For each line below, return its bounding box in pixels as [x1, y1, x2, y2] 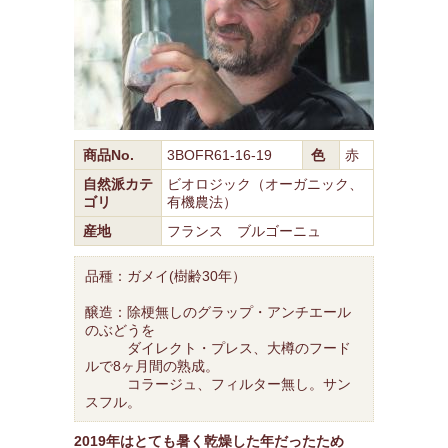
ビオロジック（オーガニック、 [167, 176, 363, 192]
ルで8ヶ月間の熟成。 [85, 358, 219, 374]
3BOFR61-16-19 [167, 147, 272, 163]
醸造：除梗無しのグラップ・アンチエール [85, 304, 351, 320]
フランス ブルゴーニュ [167, 223, 335, 239]
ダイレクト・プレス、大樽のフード [85, 340, 351, 356]
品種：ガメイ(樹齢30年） [85, 268, 246, 284]
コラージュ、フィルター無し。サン [85, 376, 351, 392]
